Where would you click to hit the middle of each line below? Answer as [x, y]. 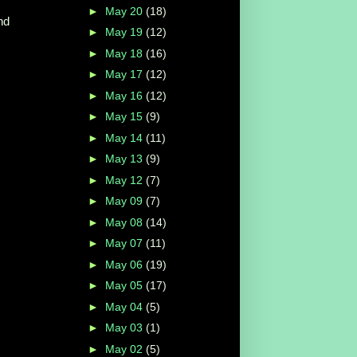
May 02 [125, 349]
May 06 [125, 264]
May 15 [125, 117]
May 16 [125, 95]
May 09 [125, 201]
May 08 [125, 222]
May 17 [125, 75]
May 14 [125, 137]
